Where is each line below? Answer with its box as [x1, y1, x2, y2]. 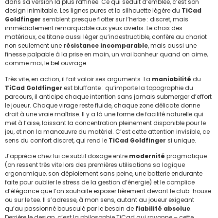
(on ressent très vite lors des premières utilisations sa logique [5, 161, 185, 169]
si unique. [166, 136, 196, 145]
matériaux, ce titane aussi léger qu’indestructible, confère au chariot [5, 33, 207, 41]
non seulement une [5, 41, 63, 50]
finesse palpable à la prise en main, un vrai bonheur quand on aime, [5, 50, 208, 59]
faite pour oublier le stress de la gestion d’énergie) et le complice [5, 178, 195, 187]
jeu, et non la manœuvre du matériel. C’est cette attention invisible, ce [5, 127, 210, 136]
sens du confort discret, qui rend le [5, 136, 109, 145]
